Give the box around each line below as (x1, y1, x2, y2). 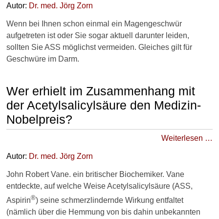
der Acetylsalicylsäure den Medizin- (6, 98, 201, 112)
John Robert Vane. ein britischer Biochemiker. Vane (6, 170, 184, 178)
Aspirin (6, 196, 31, 205)
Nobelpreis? (6, 112, 72, 126)
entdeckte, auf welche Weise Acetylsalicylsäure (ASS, (6, 181, 193, 190)
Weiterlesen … (161, 133, 213, 142)
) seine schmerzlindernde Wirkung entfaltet (36, 196, 183, 205)
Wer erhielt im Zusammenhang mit (6, 84, 195, 98)
